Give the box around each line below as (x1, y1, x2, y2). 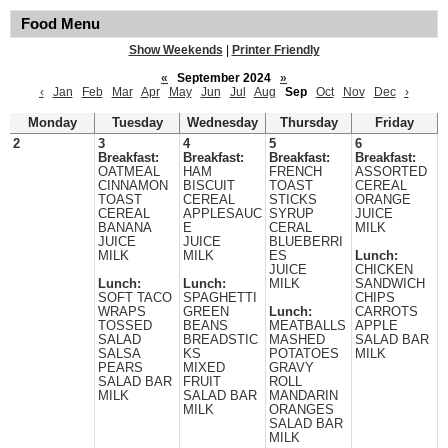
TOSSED (98, 319, 152, 333)
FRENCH (269, 165, 322, 179)
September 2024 (171, 71, 277, 85)
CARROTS (355, 305, 418, 319)
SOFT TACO (98, 291, 172, 305)
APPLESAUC (183, 207, 262, 221)
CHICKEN (355, 263, 413, 277)
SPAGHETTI (183, 291, 257, 305)
